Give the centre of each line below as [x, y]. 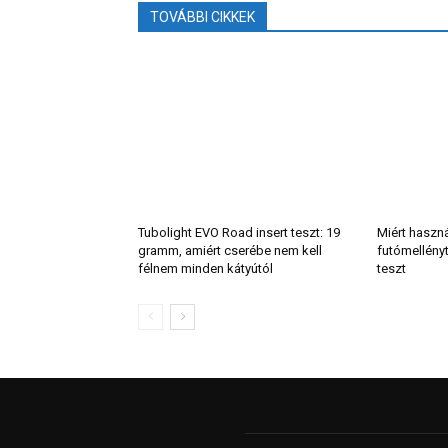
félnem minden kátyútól [205, 269]
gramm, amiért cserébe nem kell [230, 251]
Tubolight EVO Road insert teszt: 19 [239, 233]
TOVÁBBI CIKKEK [202, 17]
